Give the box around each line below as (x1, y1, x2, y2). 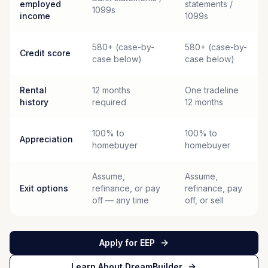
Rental (20, 85, 47, 95)
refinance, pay (185, 183, 242, 193)
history (20, 97, 48, 107)
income (20, 11, 50, 21)
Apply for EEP (99, 237, 155, 248)
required (92, 97, 126, 107)
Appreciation (20, 134, 73, 144)
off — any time (92, 195, 149, 205)
